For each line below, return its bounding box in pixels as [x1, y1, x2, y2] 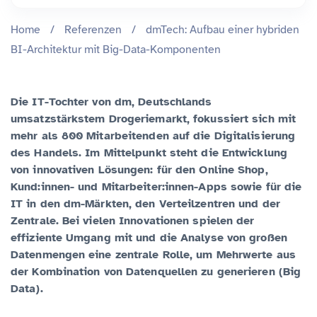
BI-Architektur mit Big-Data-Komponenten [11, 42, 221, 57]
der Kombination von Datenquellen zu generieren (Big [11, 264, 301, 279]
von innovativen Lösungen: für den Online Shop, [11, 162, 268, 177]
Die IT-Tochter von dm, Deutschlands [11, 94, 212, 109]
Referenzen [64, 22, 122, 37]
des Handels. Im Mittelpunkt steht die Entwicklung [11, 145, 287, 160]
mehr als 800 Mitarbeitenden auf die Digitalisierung [11, 128, 296, 143]
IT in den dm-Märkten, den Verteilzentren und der [11, 196, 280, 211]
